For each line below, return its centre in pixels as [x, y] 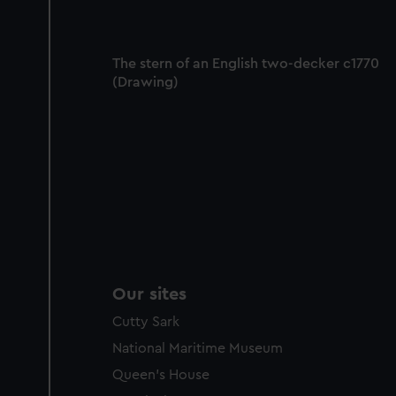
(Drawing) [145, 82]
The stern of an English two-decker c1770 [246, 63]
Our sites [149, 295]
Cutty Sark [146, 322]
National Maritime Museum [198, 349]
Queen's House [161, 375]
